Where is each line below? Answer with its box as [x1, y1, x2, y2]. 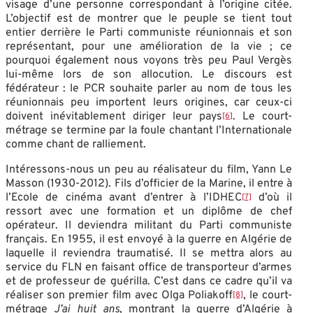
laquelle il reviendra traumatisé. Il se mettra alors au [6, 246, 293, 261]
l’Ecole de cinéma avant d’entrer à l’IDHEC [6, 190, 242, 205]
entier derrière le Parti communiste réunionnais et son [6, 25, 293, 40]
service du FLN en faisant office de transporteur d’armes [6, 260, 293, 275]
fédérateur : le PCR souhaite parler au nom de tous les [6, 81, 293, 96]
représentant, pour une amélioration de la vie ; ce [6, 39, 293, 54]
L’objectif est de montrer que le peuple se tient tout [6, 11, 293, 26]
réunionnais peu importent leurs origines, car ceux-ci [6, 95, 293, 110]
